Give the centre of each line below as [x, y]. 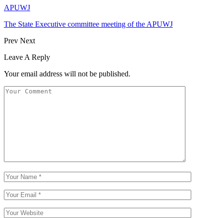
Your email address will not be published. [67, 73]
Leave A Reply [27, 57]
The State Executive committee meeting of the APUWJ [88, 24]
